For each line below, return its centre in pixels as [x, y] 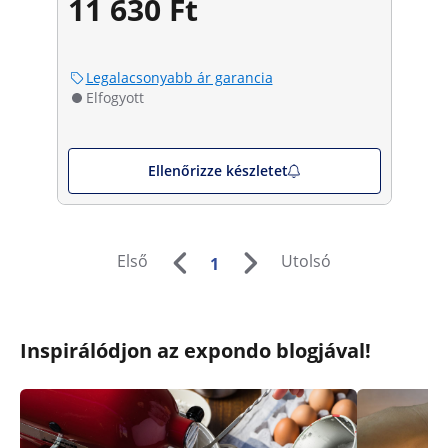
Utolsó [305, 261]
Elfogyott [114, 97]
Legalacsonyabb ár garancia [179, 77]
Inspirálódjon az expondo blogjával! [195, 350]
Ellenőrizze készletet [217, 170]
